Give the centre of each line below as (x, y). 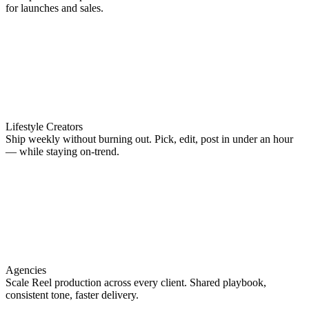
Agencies (26, 270)
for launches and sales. (54, 8)
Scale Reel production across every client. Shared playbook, (136, 282)
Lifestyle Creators (44, 126)
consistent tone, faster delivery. (72, 295)
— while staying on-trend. (62, 151)
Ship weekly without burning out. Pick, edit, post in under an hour (149, 139)
